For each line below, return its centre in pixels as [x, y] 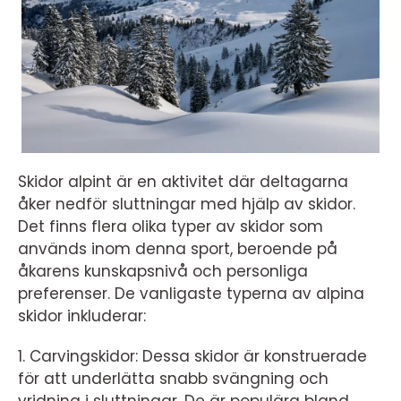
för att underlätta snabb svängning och [173, 379]
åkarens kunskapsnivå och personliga [163, 271]
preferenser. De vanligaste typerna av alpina [191, 294]
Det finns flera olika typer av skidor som [171, 226]
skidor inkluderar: [82, 316]
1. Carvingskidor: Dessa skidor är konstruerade [192, 356]
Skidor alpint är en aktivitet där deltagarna [183, 182]
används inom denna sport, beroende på [178, 249]
